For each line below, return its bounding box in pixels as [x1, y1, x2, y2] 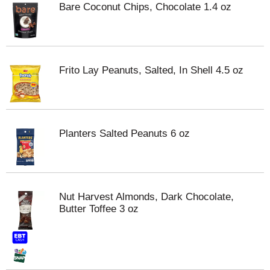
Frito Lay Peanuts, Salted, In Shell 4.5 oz [59, 64, 243, 76]
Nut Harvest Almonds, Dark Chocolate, [59, 191, 234, 202]
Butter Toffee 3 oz [59, 203, 139, 215]
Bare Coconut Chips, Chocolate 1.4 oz [59, 1, 231, 13]
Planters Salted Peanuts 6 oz [59, 128, 190, 139]
